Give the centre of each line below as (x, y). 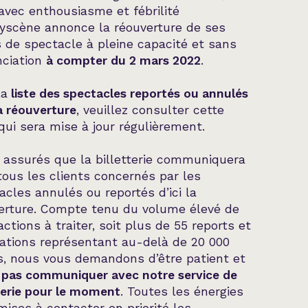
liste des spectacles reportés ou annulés (128, 94)
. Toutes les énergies (182, 292)
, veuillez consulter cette (150, 110)
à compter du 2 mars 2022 (123, 61)
